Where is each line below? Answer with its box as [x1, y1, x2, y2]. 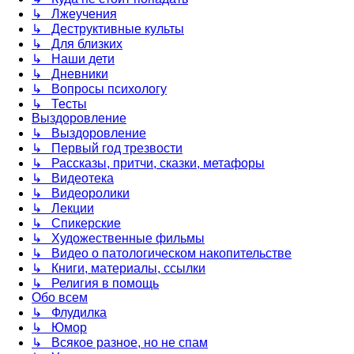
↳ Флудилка [32, 305, 107, 319]
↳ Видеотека [32, 171, 114, 185]
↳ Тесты [32, 96, 87, 111]
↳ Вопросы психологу [32, 81, 167, 96]
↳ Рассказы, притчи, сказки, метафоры [32, 156, 265, 170]
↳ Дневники [32, 66, 108, 81]
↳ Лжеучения [32, 6, 117, 21]
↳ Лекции [32, 201, 94, 215]
